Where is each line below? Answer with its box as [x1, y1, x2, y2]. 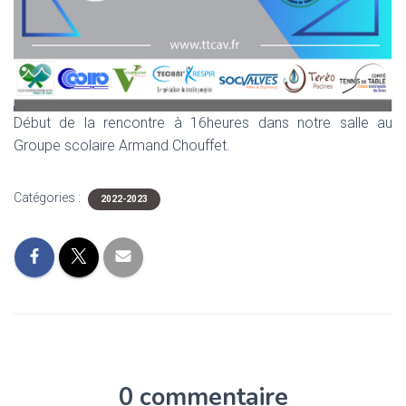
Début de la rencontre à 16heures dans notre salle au [14, 113, 392, 131]
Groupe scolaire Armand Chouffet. [14, 136, 230, 154]
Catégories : [14, 189, 83, 205]
